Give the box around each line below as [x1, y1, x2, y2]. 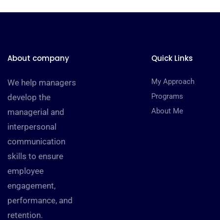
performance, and [7, 195, 73, 205]
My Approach [151, 77, 194, 86]
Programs [151, 92, 183, 101]
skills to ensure [7, 151, 63, 161]
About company [7, 53, 69, 63]
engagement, [7, 181, 55, 191]
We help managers [7, 78, 76, 87]
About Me [151, 107, 183, 115]
